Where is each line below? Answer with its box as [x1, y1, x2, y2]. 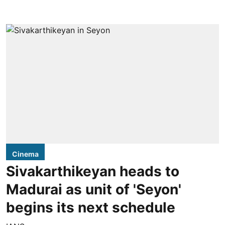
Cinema [12, 150, 39, 159]
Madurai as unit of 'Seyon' [6, 181, 181, 198]
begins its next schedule [6, 199, 175, 216]
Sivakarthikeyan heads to [6, 163, 179, 180]
